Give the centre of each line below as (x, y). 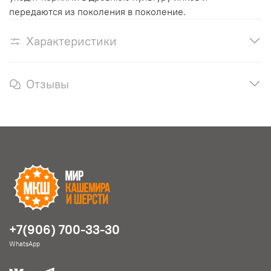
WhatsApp (24, 243)
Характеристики (71, 41)
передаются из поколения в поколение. (97, 11)
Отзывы (47, 83)
